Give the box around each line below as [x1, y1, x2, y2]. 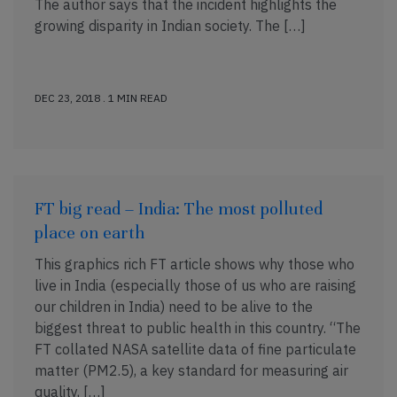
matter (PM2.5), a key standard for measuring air [35, 362, 348, 379]
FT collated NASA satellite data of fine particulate [35, 340, 356, 358]
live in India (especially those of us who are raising [35, 276, 356, 294]
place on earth [35, 222, 144, 244]
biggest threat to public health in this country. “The [35, 319, 361, 337]
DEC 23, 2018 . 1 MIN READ [35, 91, 167, 105]
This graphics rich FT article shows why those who [35, 255, 354, 273]
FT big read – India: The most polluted [35, 198, 323, 220]
